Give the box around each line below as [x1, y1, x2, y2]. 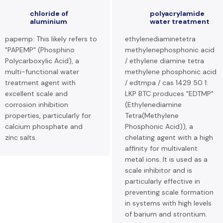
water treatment [150, 17, 210, 26]
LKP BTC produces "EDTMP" [125, 89, 214, 98]
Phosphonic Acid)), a [125, 122, 193, 131]
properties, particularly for [5, 111, 91, 120]
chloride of [30, 9, 68, 18]
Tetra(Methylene [125, 111, 179, 120]
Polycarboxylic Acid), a [5, 56, 79, 65]
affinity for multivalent [125, 144, 198, 153]
